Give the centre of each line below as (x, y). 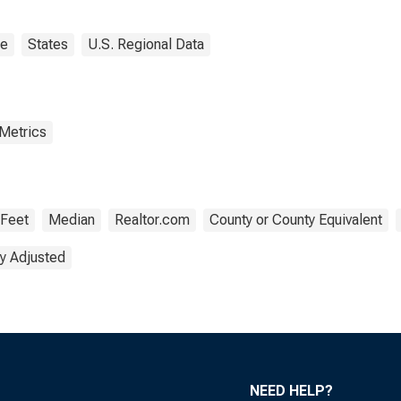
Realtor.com (152, 220)
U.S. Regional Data (146, 44)
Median (72, 220)
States (48, 44)
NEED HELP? (291, 391)
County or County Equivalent (296, 220)
